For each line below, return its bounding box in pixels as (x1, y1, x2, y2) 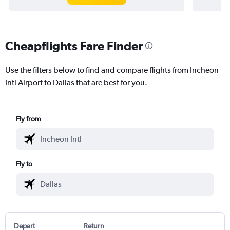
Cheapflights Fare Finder (5, 38, 143, 53)
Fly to (16, 159, 33, 168)
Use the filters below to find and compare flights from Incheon (5, 65, 219, 75)
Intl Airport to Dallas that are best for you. (5, 77, 147, 87)
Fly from (16, 114, 41, 123)
